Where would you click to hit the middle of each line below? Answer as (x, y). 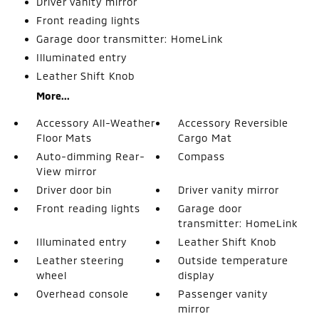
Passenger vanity (223, 294)
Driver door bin (74, 190)
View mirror (66, 171)
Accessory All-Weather (95, 123)
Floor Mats (64, 138)
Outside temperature (234, 260)
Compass (202, 156)
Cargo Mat (205, 138)
